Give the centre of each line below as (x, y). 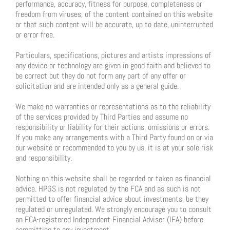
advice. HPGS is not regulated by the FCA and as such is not (108, 189)
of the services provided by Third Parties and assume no (102, 117)
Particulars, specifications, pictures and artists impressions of (113, 55)
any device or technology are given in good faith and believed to (113, 66)
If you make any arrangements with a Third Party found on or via (114, 138)
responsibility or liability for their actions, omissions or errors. (112, 127)
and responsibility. (44, 158)
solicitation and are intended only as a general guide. (97, 86)
